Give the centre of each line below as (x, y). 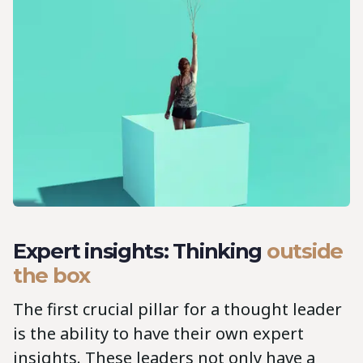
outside (305, 250)
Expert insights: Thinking (140, 250)
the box (52, 275)
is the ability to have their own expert (158, 333)
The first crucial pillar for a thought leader (177, 309)
